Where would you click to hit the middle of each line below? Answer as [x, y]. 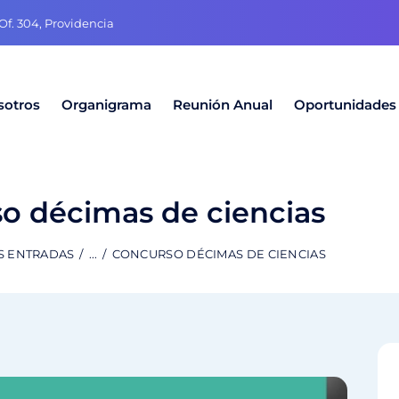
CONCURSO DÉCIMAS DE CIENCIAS [219, 254]
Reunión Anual [222, 105]
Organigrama [106, 105]
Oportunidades [345, 105]
